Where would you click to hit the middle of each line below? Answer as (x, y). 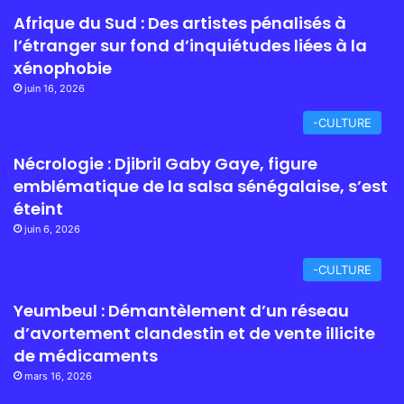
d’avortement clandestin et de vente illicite (194, 333)
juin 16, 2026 (55, 88)
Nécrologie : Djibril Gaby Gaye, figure (165, 163)
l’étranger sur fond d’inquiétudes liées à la (190, 45)
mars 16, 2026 (58, 376)
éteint (38, 208)
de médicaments (86, 355)
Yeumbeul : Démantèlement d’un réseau (181, 310)
